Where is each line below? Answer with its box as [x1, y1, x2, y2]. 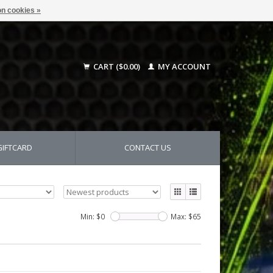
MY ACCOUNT [156, 61, 211, 72]
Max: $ [171, 211, 193, 221]
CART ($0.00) [91, 61, 142, 72]
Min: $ [80, 211, 101, 221]
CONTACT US [124, 142, 171, 153]
